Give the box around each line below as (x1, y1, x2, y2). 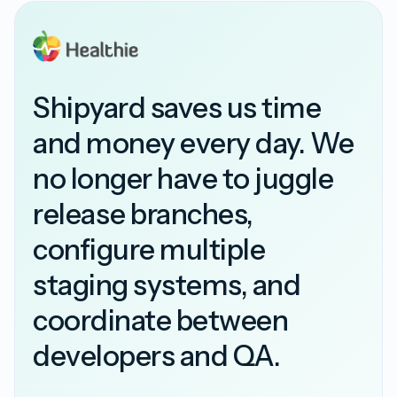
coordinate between (33, 303, 289, 338)
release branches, (33, 197, 253, 231)
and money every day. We (33, 126, 354, 160)
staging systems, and (33, 268, 301, 302)
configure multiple (33, 232, 266, 267)
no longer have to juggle (33, 161, 334, 196)
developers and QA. (33, 339, 281, 373)
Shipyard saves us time (33, 90, 322, 125)
